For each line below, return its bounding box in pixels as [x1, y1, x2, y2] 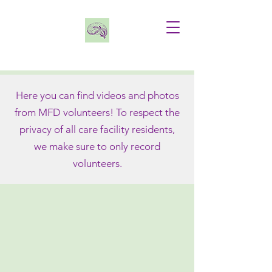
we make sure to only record [34, 140, 160, 152]
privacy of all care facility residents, [19, 123, 175, 135]
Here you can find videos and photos [15, 89, 179, 101]
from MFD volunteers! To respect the [15, 106, 180, 118]
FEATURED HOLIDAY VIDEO [31, 73, 163, 85]
